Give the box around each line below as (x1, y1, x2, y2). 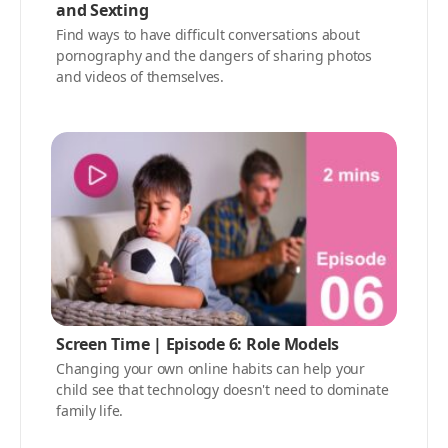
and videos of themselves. (56, 66, 224, 86)
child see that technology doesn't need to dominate (56, 380, 389, 400)
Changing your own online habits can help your (56, 359, 365, 379)
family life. (56, 401, 123, 421)
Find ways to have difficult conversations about (56, 24, 360, 44)
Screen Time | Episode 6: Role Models (56, 333, 339, 356)
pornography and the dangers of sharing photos (56, 45, 372, 65)
